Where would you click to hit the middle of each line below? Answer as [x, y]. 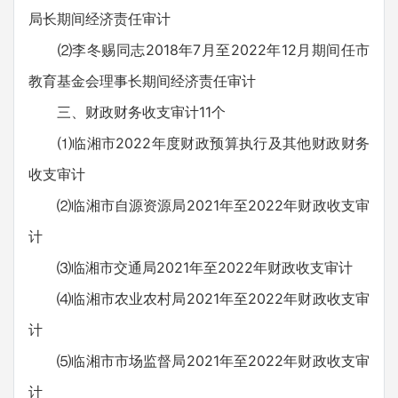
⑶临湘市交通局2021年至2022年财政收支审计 [191, 267]
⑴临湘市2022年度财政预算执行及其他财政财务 [199, 143]
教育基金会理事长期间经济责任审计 [142, 81]
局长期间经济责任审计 [99, 19]
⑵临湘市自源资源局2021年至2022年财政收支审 [199, 205]
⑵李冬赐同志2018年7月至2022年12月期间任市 [199, 50]
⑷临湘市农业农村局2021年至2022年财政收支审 [199, 298]
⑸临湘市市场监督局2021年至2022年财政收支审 [199, 361]
